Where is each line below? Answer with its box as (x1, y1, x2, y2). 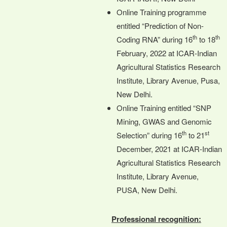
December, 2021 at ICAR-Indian (117, 143, 222, 154)
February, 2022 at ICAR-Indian (117, 47, 217, 58)
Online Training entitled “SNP (117, 102, 211, 113)
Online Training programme (117, 6, 206, 17)
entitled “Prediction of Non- (117, 20, 204, 31)
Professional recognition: (111, 213, 201, 224)
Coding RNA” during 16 (117, 33, 193, 45)
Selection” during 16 (117, 129, 182, 140)
